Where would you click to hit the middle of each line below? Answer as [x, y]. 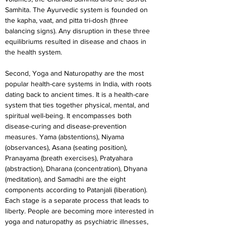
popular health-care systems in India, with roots [79, 84]
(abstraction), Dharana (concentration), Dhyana [77, 168]
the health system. [34, 52]
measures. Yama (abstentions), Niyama [66, 137]
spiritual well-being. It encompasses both [69, 116]
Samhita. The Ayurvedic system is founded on [77, 10]
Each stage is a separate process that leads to [78, 200]
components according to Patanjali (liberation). [77, 190]
